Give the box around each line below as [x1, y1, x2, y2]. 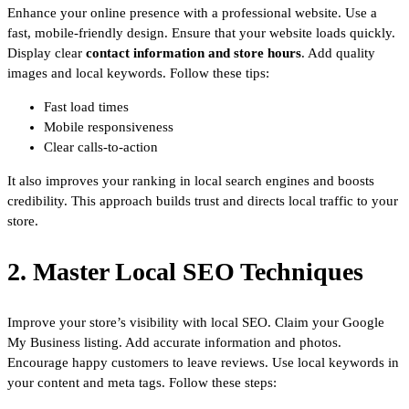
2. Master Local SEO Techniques [7, 257, 363, 286]
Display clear [7, 45, 86, 60]
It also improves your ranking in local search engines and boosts [7, 173, 374, 188]
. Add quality [301, 45, 375, 60]
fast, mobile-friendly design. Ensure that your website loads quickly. [7, 25, 395, 40]
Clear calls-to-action [44, 139, 158, 154]
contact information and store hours [86, 45, 301, 60]
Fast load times [44, 99, 129, 114]
